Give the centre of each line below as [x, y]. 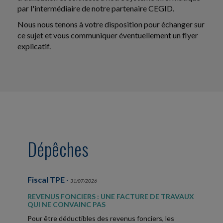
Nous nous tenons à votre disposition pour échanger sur [111, 24]
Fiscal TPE [46, 180]
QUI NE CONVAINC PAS [66, 205]
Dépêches [58, 149]
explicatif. [34, 46]
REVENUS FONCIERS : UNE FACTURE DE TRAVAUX [111, 197]
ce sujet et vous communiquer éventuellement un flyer [108, 35]
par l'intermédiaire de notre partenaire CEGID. [96, 8]
